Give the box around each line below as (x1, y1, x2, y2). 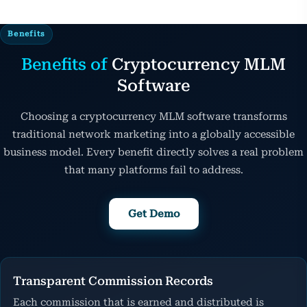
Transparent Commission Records (13, 273, 213, 288)
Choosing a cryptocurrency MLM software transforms (20, 110, 287, 123)
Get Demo (127, 207, 180, 220)
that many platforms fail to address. (64, 163, 243, 176)
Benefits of (21, 54, 112, 74)
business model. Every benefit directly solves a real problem (3, 145, 304, 158)
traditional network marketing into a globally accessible (12, 127, 295, 140)
